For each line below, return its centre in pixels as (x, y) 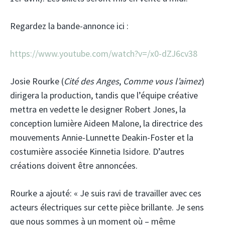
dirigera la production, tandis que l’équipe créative (104, 95)
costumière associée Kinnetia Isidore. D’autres (97, 152)
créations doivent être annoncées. (74, 166)
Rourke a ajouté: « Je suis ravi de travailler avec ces (106, 193)
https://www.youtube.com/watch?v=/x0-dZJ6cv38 (104, 54)
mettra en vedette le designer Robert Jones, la (98, 109)
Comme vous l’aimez (162, 81)
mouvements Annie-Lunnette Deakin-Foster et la (102, 138)
